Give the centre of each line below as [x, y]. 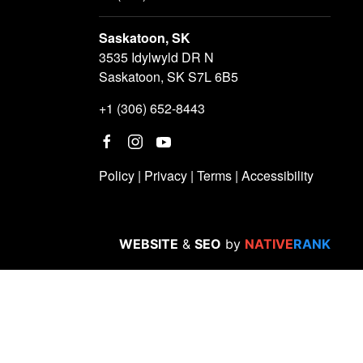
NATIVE [269, 244]
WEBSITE [149, 244]
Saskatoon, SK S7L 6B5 [169, 77]
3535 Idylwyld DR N [156, 58]
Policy [117, 176]
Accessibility [278, 176]
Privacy [166, 176]
